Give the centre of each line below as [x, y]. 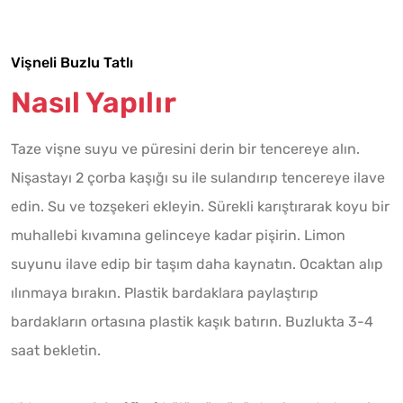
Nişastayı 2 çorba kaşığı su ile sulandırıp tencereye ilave [198, 177]
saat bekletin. [56, 350]
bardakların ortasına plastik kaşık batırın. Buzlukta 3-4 [192, 321]
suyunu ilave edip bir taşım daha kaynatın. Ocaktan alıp [197, 264]
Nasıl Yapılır [94, 102]
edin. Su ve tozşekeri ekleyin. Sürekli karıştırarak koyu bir [200, 206]
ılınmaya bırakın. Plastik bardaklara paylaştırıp [165, 292]
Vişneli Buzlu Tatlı [72, 62]
